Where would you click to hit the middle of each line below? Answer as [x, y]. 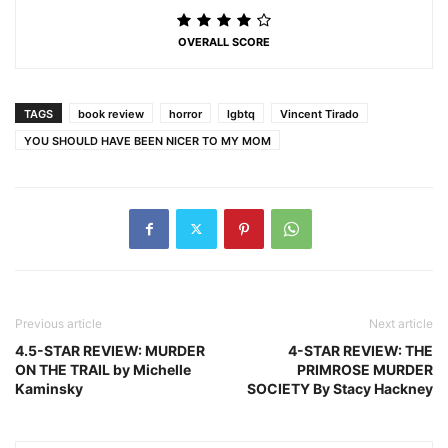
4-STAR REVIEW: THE [360, 350]
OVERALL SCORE [224, 41]
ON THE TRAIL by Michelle [103, 369]
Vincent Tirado [319, 113]
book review [111, 113]
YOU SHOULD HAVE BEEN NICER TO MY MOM [147, 140]
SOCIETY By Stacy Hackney [340, 388]
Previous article [58, 323]
